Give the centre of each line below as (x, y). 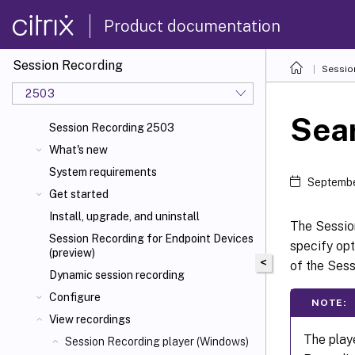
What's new (78, 150)
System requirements (103, 172)
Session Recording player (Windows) (157, 342)
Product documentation (192, 26)
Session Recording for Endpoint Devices (151, 239)
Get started (79, 194)
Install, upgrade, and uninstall (124, 216)
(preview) (72, 253)
